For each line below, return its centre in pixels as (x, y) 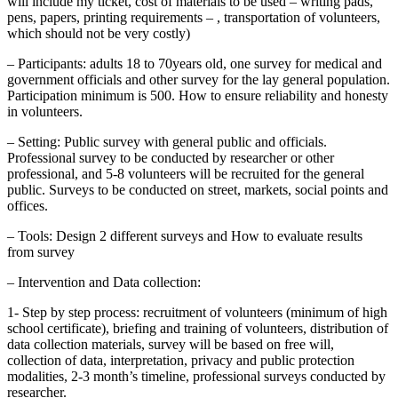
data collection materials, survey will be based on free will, (171, 344)
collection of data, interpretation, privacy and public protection (181, 360)
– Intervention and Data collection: (104, 282)
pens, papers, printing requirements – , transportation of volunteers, (194, 17)
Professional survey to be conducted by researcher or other (171, 157)
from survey (41, 251)
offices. (28, 205)
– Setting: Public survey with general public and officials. (167, 141)
